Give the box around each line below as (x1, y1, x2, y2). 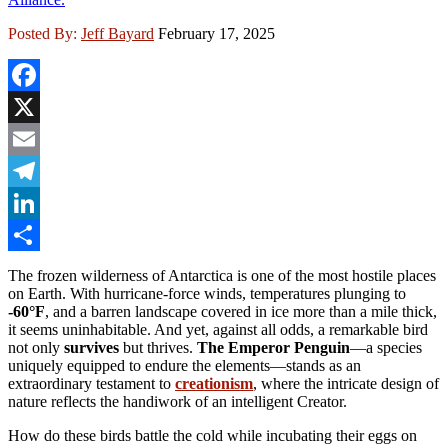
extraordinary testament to (8, 374, 175, 392)
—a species (350, 338, 422, 356)
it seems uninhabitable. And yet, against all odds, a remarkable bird (8, 320, 428, 338)
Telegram (8, 193, 67, 211)
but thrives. (119, 338, 197, 356)
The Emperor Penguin (197, 338, 350, 356)
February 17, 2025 (158, 24, 275, 42)
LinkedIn (8, 225, 66, 243)
